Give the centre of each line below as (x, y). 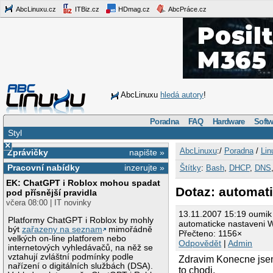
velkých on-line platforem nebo (67, 238)
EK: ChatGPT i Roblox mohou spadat (83, 183)
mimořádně (129, 229)
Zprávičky (27, 152)
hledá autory (182, 95)
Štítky (190, 168)
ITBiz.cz (86, 9)
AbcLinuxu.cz (35, 9)
